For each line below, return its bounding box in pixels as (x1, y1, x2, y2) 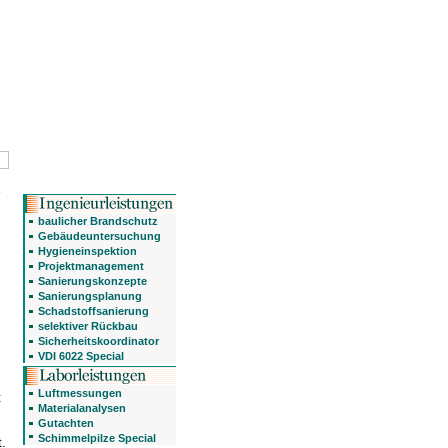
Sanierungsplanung (37, 290, 142, 302)
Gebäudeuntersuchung (37, 230, 161, 242)
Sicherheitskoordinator (37, 335, 159, 347)
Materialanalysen (37, 402, 126, 414)
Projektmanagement (37, 260, 144, 272)
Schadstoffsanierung (37, 305, 149, 317)
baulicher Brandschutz (37, 215, 158, 227)
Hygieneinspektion (37, 245, 137, 257)
